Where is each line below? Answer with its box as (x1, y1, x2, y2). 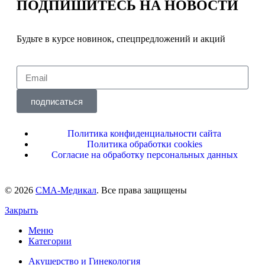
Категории (28, 236, 72, 247)
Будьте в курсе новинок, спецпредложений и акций (17, 34, 225, 44)
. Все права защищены (96, 185, 187, 196)
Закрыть (5, 205, 38, 216)
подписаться (31, 96, 83, 106)
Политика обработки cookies (86, 139, 202, 150)
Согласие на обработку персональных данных (51, 150, 238, 160)
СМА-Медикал (35, 185, 96, 196)
